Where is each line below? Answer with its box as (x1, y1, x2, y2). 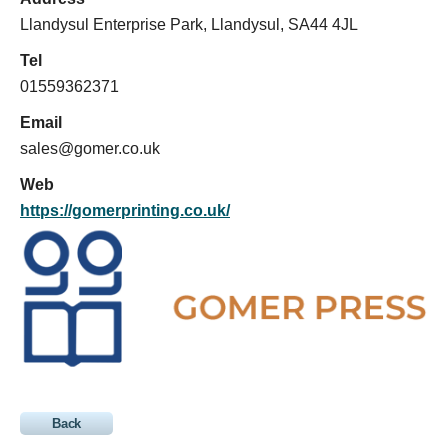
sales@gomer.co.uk (20, 139, 160, 157)
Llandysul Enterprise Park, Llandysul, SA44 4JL (20, 15, 358, 33)
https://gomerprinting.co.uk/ (20, 201, 230, 219)
